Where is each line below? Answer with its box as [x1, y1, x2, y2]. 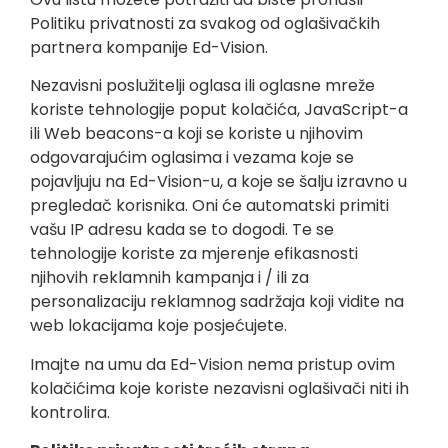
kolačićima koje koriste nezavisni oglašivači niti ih [30, 376, 409, 400]
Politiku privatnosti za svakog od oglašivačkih [30, 11, 380, 35]
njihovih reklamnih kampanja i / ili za [30, 266, 309, 290]
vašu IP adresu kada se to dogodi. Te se [30, 218, 334, 242]
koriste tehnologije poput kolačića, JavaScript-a [30, 98, 408, 122]
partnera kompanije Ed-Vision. [30, 35, 268, 59]
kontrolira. [30, 400, 110, 424]
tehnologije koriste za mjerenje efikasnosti [30, 242, 358, 266]
